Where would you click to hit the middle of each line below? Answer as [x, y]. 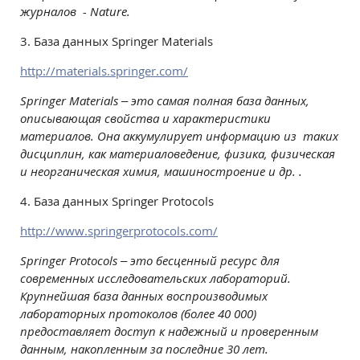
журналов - [55, 11]
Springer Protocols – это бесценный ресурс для [150, 260]
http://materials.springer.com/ [104, 71]
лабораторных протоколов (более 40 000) [138, 313]
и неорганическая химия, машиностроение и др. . [161, 171]
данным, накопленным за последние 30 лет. [144, 349]
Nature [108, 11]
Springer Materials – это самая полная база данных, [165, 100]
